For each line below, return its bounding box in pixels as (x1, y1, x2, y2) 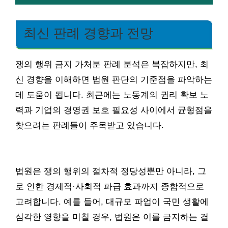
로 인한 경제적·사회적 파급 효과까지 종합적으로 (15, 181, 204, 191)
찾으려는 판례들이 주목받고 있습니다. (15, 120, 164, 130)
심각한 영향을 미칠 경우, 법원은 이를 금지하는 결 (15, 212, 209, 222)
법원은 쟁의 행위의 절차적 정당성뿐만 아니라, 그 (15, 166, 206, 176)
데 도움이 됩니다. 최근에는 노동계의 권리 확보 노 (15, 90, 209, 100)
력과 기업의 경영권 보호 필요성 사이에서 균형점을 (15, 105, 212, 115)
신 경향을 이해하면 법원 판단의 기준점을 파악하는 (15, 74, 212, 84)
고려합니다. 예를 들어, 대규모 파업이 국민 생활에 (15, 196, 209, 207)
